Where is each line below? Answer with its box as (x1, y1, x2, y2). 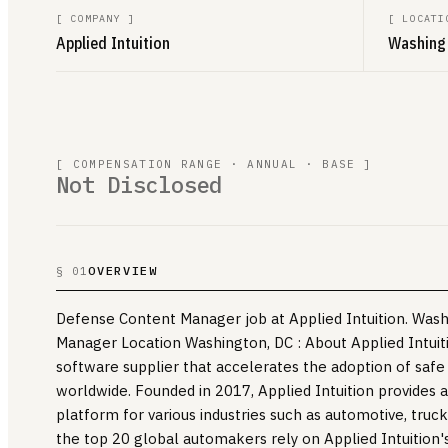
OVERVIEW (88, 262, 158, 278)
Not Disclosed (56, 169, 223, 199)
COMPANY (70, 11, 121, 25)
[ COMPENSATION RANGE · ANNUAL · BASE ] (56, 156, 373, 171)
